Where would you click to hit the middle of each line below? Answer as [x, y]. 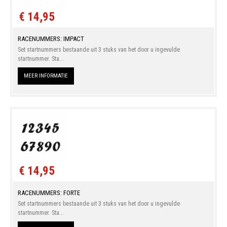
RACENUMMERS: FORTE [49, 193]
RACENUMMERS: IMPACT [51, 39]
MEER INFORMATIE [46, 75]
